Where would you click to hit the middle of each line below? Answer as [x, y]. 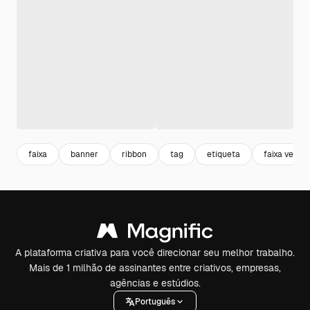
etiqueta [224, 154]
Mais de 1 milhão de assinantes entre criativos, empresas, [155, 268]
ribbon [134, 154]
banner [84, 154]
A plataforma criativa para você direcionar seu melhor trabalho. [155, 253]
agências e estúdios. [155, 283]
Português [155, 301]
